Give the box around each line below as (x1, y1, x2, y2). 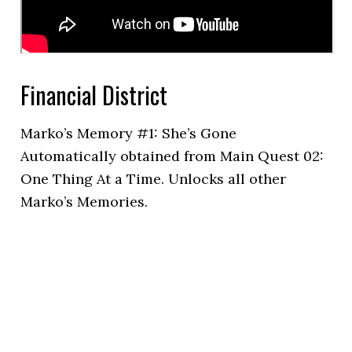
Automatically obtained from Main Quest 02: (20, 147, 324, 165)
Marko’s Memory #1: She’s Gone (20, 124, 237, 142)
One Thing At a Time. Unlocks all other (20, 170, 287, 188)
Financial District (20, 77, 168, 112)
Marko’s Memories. (20, 192, 148, 211)
